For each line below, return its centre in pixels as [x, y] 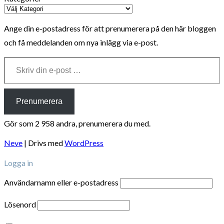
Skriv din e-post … [6, 56]
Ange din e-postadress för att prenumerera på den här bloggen [110, 28]
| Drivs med [43, 142]
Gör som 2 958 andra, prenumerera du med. [77, 123]
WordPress [84, 142]
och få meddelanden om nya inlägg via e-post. [81, 42]
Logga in [18, 162]
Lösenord [20, 204]
